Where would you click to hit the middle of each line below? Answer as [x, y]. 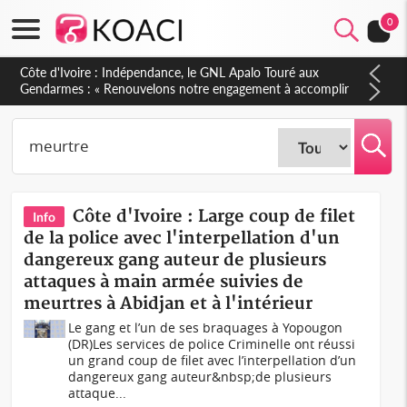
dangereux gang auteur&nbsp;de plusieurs [200, 377]
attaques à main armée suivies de [164, 282]
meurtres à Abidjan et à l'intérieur [169, 304]
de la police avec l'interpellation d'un [182, 238]
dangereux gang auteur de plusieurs [175, 260]
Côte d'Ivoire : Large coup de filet [214, 217]
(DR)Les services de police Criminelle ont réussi [212, 344]
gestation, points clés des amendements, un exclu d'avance [185, 89]
